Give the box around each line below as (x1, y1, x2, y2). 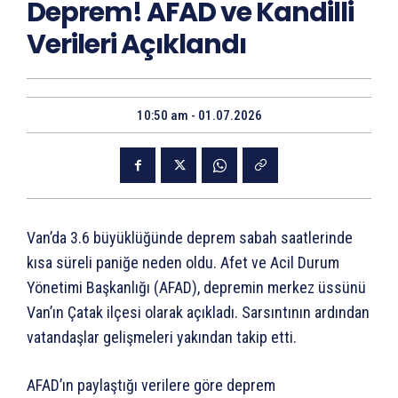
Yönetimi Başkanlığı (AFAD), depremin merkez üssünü (27, 278, 366, 298)
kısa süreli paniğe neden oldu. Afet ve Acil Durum (27, 253, 339, 273)
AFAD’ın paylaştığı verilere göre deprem (27, 376, 275, 395)
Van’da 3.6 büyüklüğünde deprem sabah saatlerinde (27, 228, 353, 248)
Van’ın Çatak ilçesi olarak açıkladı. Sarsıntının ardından (27, 303, 370, 322)
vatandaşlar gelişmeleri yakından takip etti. (27, 328, 297, 347)
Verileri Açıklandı (27, 26, 246, 64)
